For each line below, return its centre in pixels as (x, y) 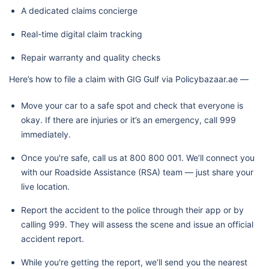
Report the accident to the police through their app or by (132, 210)
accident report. (53, 238)
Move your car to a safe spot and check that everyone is (132, 105)
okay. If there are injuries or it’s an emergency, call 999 (128, 119)
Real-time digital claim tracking (82, 34)
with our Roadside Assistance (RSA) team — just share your (137, 172)
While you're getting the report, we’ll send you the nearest (134, 262)
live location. (45, 186)
